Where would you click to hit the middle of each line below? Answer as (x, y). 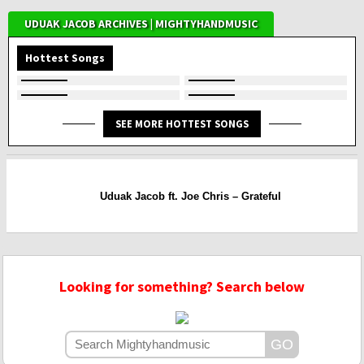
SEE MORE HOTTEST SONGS (182, 124)
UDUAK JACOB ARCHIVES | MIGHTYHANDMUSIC (141, 24)
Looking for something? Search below (182, 287)
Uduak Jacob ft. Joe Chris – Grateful (191, 196)
